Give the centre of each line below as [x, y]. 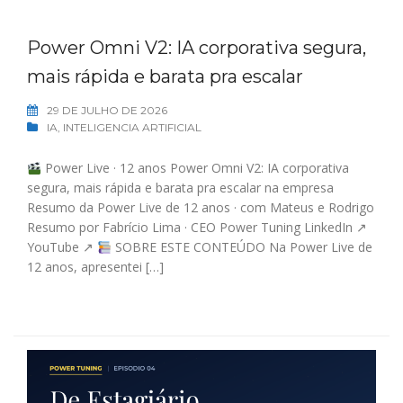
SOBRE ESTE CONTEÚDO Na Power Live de [242, 247]
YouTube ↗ [62, 247]
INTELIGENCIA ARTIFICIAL [132, 128]
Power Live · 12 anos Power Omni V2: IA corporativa [195, 168]
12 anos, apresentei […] [95, 267]
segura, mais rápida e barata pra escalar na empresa [180, 188]
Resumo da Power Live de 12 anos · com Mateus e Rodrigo [201, 208]
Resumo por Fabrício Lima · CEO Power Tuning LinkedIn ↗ [197, 228]
